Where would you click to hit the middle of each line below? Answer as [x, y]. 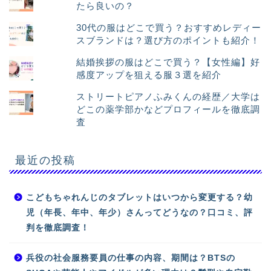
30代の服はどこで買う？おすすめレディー [169, 27]
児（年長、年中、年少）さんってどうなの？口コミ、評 [139, 213]
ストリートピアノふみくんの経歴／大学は [168, 97]
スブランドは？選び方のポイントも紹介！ [168, 40]
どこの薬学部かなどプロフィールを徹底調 [168, 109]
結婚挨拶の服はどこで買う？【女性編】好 [168, 62]
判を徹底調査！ [58, 228]
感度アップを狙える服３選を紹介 [149, 75]
